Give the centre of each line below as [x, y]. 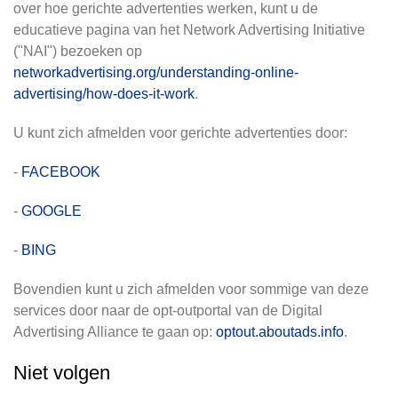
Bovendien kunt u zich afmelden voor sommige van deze [191, 289]
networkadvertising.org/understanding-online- [156, 72]
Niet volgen [62, 373]
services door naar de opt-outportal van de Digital [168, 310]
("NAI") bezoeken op [78, 51]
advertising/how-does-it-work [104, 94]
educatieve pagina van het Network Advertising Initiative [189, 30]
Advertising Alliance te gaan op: [115, 332]
